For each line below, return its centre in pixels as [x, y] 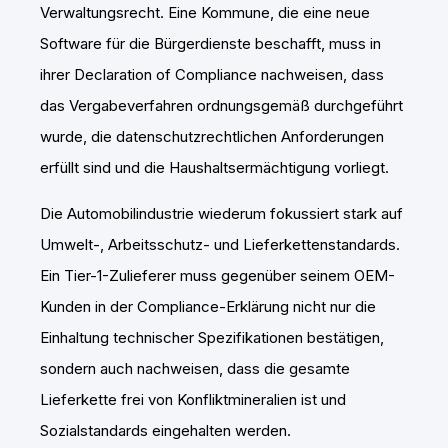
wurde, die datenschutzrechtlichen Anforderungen [212, 137]
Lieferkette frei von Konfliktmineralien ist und [193, 400]
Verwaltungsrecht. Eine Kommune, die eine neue [205, 13]
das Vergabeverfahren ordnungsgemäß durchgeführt [221, 106]
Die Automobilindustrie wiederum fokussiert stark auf [221, 214]
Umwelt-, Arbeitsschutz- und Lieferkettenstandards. [220, 245]
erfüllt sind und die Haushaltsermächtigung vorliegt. [214, 168]
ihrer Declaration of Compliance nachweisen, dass [212, 75]
